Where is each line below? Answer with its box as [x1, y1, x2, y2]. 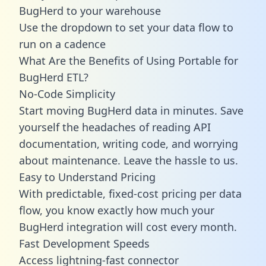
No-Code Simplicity [19, 86, 115, 101]
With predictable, [19, 186, 109, 201]
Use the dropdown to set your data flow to [19, 20, 233, 34]
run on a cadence [19, 36, 106, 51]
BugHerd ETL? [19, 69, 88, 84]
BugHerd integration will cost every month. [19, 219, 237, 234]
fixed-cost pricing [109, 186, 197, 201]
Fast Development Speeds [19, 236, 150, 251]
